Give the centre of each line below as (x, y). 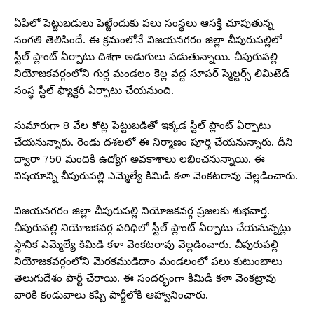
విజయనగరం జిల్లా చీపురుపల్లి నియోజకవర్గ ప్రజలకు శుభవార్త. (142, 211)
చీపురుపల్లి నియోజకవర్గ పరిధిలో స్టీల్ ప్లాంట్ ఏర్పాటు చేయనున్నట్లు (152, 228)
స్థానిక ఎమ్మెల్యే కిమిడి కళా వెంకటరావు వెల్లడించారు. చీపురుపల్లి (146, 245)
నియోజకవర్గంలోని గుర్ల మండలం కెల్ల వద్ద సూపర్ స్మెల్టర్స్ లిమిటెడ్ (152, 74)
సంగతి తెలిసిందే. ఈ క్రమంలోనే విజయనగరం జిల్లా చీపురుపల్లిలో (148, 40)
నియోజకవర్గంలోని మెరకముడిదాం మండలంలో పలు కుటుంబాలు (148, 262)
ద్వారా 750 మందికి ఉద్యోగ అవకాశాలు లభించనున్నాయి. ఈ (139, 159)
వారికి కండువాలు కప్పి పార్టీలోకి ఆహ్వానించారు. (111, 295)
